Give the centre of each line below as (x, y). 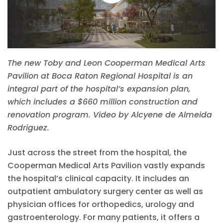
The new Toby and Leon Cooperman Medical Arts (107, 63)
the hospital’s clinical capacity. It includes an (98, 178)
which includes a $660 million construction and (103, 102)
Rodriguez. (28, 127)
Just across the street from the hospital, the (97, 152)
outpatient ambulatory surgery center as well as (105, 191)
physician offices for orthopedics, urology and (101, 204)
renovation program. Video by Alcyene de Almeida (110, 114)
